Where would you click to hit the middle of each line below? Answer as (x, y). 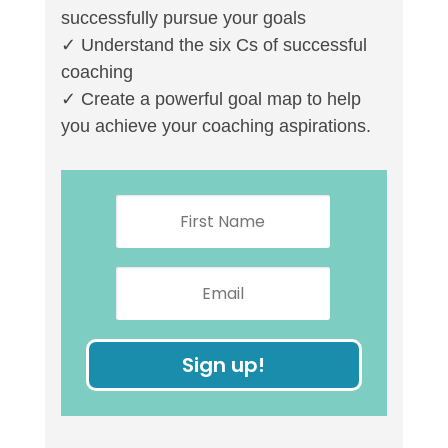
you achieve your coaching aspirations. (215, 125)
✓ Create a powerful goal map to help (210, 98)
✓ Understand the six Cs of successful (213, 44)
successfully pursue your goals (183, 17)
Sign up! (224, 364)
